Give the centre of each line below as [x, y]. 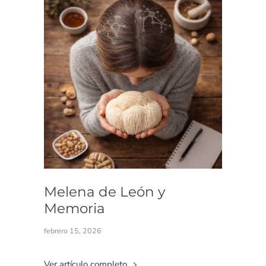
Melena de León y [104, 192]
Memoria [75, 209]
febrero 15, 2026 [73, 231]
